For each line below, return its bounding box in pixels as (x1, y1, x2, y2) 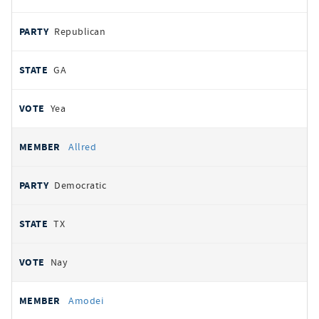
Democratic (54, 179, 107, 192)
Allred (68, 140, 97, 153)
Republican (54, 25, 106, 38)
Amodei (68, 294, 104, 307)
